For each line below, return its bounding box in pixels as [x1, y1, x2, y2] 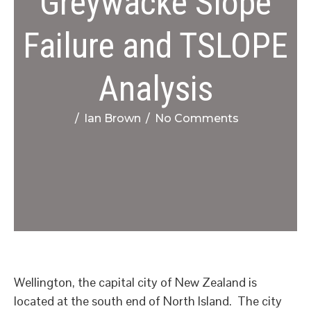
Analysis [98, 69, 213, 109]
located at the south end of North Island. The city [14, 293, 282, 309]
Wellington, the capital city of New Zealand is [14, 274, 257, 290]
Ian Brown [83, 112, 141, 125]
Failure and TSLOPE [23, 26, 288, 66]
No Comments [154, 112, 239, 125]
